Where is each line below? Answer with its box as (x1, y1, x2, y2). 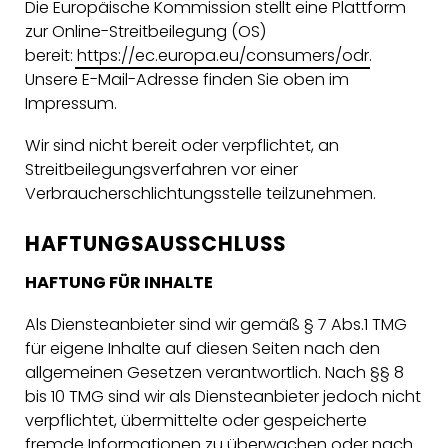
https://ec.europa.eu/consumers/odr (76, 44, 369, 68)
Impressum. (24, 92, 117, 116)
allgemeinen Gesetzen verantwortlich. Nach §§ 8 (24, 360, 404, 384)
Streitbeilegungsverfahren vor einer (24, 158, 298, 182)
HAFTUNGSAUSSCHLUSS (24, 228, 286, 258)
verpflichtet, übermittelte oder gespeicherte (24, 408, 367, 432)
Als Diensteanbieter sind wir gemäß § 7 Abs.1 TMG (24, 312, 407, 336)
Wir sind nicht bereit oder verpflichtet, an (24, 134, 339, 158)
